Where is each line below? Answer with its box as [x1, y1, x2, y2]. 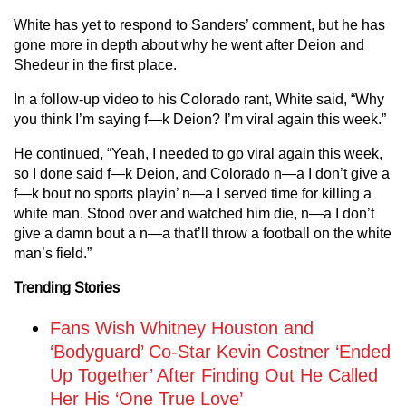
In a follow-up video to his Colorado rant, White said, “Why [14, 92, 384, 107]
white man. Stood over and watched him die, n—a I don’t [14, 206, 374, 221]
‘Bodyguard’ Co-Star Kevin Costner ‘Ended [50, 342, 391, 362]
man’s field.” [14, 246, 92, 261]
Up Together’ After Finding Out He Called [50, 365, 378, 385]
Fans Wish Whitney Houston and [50, 318, 314, 338]
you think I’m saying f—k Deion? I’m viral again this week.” [14, 111, 386, 127]
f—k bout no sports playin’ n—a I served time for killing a [14, 186, 372, 201]
